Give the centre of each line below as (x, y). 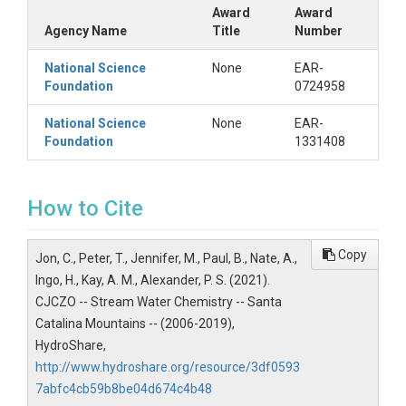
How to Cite (85, 208)
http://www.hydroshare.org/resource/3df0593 (168, 367)
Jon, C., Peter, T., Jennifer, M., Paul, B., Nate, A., (166, 258)
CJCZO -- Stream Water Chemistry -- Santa (159, 302)
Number (319, 31)
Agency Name (86, 31)
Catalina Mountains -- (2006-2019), (135, 324)
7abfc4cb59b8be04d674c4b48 (124, 389)
